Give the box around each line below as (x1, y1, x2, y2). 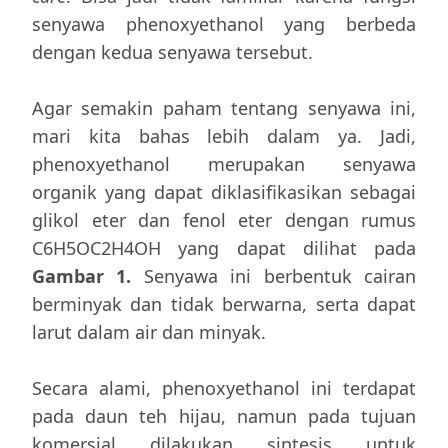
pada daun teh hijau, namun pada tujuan (32, 404, 416, 428)
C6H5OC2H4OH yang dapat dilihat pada (32, 236, 416, 260)
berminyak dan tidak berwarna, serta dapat (32, 292, 416, 316)
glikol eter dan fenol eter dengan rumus (32, 208, 416, 232)
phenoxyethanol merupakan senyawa (32, 152, 416, 176)
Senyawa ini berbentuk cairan (131, 264, 417, 288)
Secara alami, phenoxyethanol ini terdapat (32, 376, 416, 400)
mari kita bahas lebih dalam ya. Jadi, (32, 124, 416, 148)
